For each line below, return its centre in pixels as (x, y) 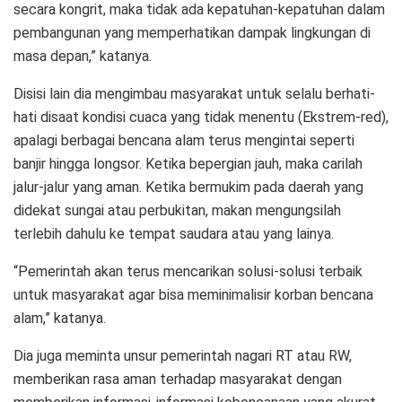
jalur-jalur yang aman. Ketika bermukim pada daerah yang (188, 187)
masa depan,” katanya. (83, 56)
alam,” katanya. (60, 318)
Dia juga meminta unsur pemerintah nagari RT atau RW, (183, 355)
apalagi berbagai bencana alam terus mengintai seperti (184, 140)
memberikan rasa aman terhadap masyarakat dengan (178, 379)
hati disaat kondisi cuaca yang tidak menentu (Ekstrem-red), (201, 117)
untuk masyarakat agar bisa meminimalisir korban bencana (193, 294)
